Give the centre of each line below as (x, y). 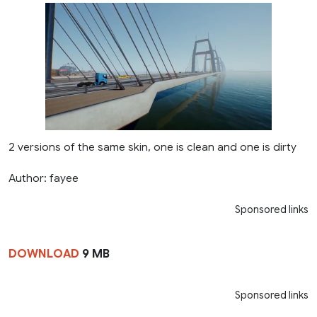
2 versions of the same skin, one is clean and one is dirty (152, 146)
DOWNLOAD (45, 254)
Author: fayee (44, 178)
